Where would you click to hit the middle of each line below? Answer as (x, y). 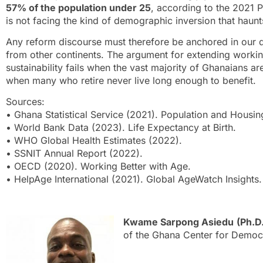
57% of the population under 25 (78, 7)
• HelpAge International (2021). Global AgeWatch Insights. (134, 179)
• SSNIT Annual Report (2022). (74, 154)
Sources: (25, 102)
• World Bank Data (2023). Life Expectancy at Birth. (121, 128)
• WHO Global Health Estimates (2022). (94, 141)
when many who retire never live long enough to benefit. (131, 80)
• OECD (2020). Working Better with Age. (98, 166)
